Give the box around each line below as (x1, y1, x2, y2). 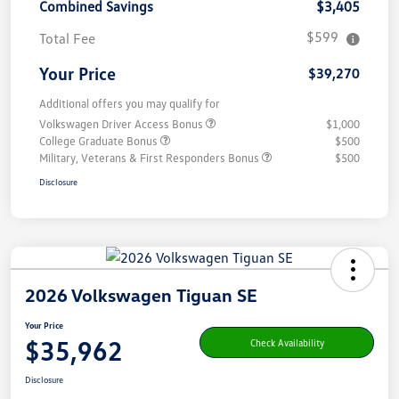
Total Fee (39, 29, 95, 48)
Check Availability (249, 336, 324, 348)
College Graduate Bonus (39, 134, 160, 149)
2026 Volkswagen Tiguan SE (25, 284, 257, 306)
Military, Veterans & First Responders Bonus (39, 151, 262, 166)
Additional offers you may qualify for (39, 96, 220, 111)
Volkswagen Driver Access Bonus (39, 117, 206, 132)
